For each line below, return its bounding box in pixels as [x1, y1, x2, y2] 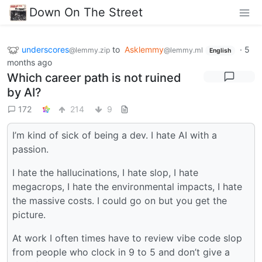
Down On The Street [29, 5, 143, 19]
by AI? [7, 85, 42, 100]
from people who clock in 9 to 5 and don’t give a [12, 246, 230, 258]
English [209, 46, 231, 54]
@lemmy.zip [69, 45, 110, 54]
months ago [7, 57, 52, 68]
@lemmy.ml [164, 45, 203, 54]
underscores [22, 44, 69, 54]
